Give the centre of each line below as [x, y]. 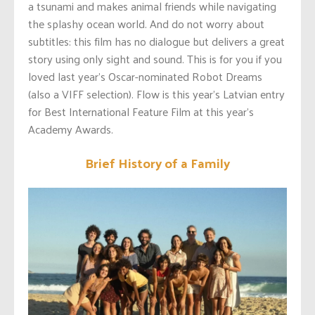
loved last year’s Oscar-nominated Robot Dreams [145, 76]
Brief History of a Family [157, 163]
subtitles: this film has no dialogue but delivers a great [156, 41]
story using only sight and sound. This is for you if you [155, 58]
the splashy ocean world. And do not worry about [146, 23]
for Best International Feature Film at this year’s [141, 111]
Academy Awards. [71, 129]
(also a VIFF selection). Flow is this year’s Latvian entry [156, 94]
